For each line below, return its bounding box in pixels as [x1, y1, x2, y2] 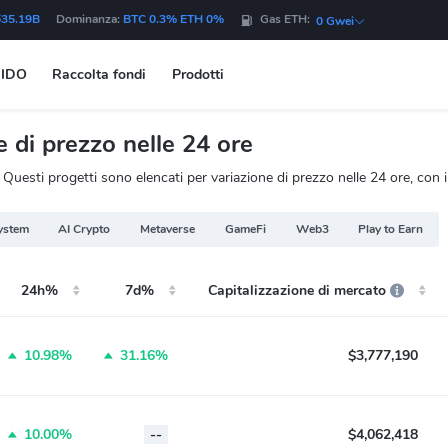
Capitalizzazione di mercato [208, 281, 386, 300]
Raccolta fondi [52, 65, 147, 84]
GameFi [224, 221, 266, 238]
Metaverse [140, 221, 196, 238]
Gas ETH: [260, 11, 316, 28]
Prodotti [171, 65, 224, 84]
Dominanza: [56, 11, 123, 28]
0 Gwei [316, 12, 354, 29]
